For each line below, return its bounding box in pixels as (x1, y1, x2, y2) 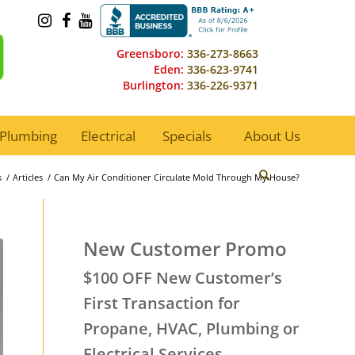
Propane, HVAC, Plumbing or (83, 318, 300, 339)
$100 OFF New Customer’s (83, 267, 283, 288)
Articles (13, 171, 43, 183)
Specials (162, 126, 212, 145)
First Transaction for (83, 292, 241, 314)
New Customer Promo (83, 235, 288, 261)
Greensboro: (116, 46, 184, 61)
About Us (244, 126, 301, 145)
